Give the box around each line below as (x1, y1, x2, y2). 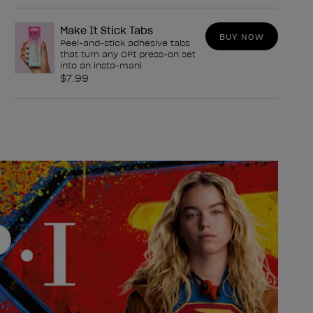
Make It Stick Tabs (60, 24, 154, 37)
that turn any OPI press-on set (60, 49, 196, 59)
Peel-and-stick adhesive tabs (60, 38, 191, 48)
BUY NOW (219, 31, 264, 42)
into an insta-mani (60, 60, 143, 71)
